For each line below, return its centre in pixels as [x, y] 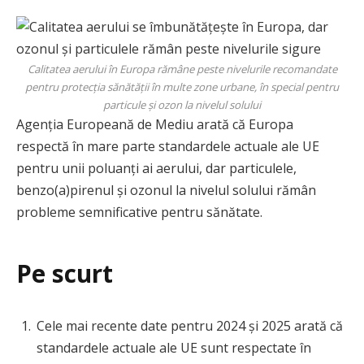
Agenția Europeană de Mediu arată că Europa [155, 124]
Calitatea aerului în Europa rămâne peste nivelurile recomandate [182, 69]
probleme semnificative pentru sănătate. [139, 212]
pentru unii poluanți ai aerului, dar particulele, [156, 168]
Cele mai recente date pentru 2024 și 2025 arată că [190, 325]
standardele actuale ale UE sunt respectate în [174, 347]
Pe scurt [65, 273]
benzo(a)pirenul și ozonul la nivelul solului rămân [166, 190]
